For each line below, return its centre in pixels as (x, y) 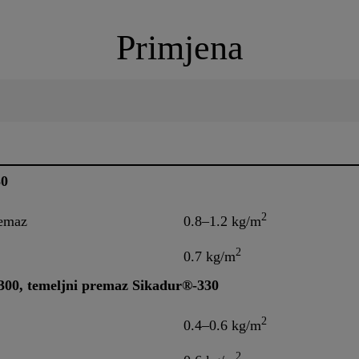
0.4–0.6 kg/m (222, 326)
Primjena (179, 48)
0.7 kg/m (210, 257)
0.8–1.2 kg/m (222, 222)
